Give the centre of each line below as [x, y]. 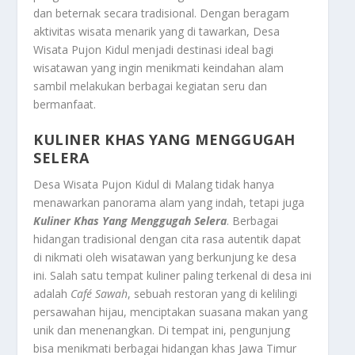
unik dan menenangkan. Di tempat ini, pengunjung [162, 330]
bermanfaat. [65, 104]
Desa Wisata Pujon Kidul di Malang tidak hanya [154, 185]
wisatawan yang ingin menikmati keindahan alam [159, 67]
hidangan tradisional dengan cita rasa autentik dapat [168, 239]
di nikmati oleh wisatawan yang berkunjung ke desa [165, 258]
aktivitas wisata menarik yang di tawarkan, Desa [157, 31]
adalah [52, 294]
